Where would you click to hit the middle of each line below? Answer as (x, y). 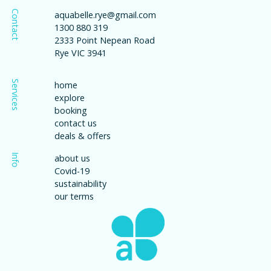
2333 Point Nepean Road (104, 40)
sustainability (80, 183)
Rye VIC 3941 (80, 53)
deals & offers (82, 135)
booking (70, 110)
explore (69, 97)
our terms (74, 196)
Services (15, 94)
